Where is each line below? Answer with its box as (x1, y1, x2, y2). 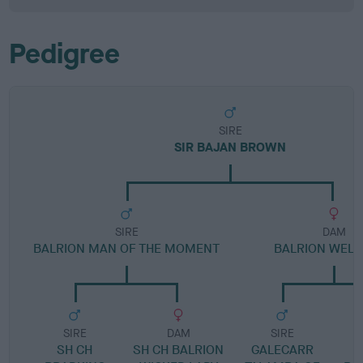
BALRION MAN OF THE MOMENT (33, 240, 220, 257)
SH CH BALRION (133, 341, 224, 358)
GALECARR (250, 341, 314, 358)
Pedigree (9, 36, 121, 72)
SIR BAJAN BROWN (174, 139, 287, 156)
